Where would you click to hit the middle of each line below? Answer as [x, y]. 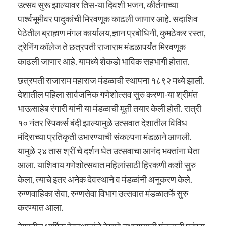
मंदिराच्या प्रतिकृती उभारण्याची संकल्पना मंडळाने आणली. [105, 136]
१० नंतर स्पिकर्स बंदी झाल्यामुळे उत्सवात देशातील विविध [102, 122]
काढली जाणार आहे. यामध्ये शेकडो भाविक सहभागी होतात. [104, 61]
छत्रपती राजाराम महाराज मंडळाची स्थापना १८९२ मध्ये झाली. [111, 80]
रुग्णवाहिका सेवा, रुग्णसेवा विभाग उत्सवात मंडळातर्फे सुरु [103, 193]
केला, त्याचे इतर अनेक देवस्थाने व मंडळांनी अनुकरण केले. [105, 179]
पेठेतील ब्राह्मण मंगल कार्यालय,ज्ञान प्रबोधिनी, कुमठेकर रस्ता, [112, 33]
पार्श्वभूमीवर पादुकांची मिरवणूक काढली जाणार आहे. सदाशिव [108, 18]
